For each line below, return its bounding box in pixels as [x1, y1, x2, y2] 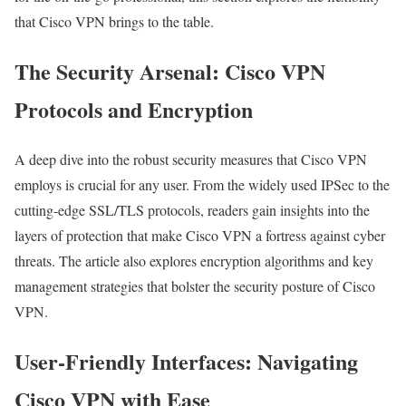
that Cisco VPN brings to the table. [14, 12, 214, 32]
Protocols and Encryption [14, 93, 253, 126]
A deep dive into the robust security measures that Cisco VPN [14, 150, 367, 169]
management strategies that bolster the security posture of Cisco [14, 276, 375, 296]
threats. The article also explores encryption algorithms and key [14, 251, 373, 271]
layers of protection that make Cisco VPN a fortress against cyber [14, 226, 385, 246]
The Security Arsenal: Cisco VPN [14, 55, 325, 88]
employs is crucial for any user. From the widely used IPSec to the [14, 175, 390, 195]
